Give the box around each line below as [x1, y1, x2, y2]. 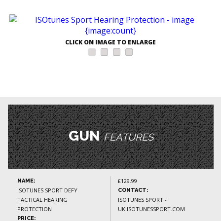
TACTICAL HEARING [17, 196, 68, 204]
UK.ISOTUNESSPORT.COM [118, 205, 185, 213]
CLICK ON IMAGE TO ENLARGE [65, 38, 156, 47]
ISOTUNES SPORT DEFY [17, 186, 77, 194]
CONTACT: [118, 187, 148, 194]
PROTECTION [17, 205, 52, 213]
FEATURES [103, 131, 153, 144]
